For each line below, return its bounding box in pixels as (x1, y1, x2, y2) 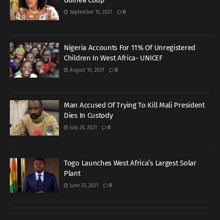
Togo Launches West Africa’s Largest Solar (64, 158, 196, 167)
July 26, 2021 (68, 125, 97, 131)
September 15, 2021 (68, 9, 112, 15)
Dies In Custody (64, 111, 113, 120)
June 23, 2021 (68, 182, 98, 189)
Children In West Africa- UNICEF (64, 53, 163, 62)
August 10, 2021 (68, 67, 104, 73)
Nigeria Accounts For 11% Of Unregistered (64, 43, 195, 52)
